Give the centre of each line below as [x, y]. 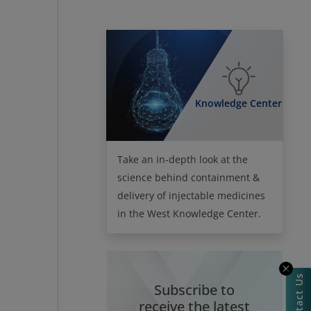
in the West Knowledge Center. [189, 213]
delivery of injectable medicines [191, 195]
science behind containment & [188, 177]
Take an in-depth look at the [182, 159]
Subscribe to [195, 289]
